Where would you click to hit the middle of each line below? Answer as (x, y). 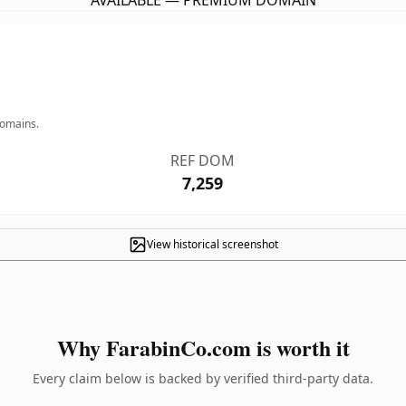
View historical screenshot (212, 244)
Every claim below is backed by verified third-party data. (203, 378)
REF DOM (203, 160)
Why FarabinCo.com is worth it (203, 348)
